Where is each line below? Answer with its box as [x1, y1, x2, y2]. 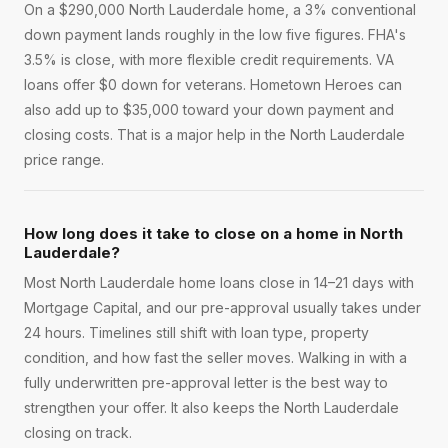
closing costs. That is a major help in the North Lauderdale [24, 126, 405, 144]
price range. [24, 151, 104, 169]
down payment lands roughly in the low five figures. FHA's [24, 26, 406, 44]
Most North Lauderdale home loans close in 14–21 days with [24, 274, 414, 292]
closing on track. [24, 424, 132, 442]
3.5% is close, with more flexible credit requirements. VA [24, 51, 394, 69]
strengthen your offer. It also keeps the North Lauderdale [24, 399, 399, 417]
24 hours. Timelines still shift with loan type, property [24, 324, 369, 342]
